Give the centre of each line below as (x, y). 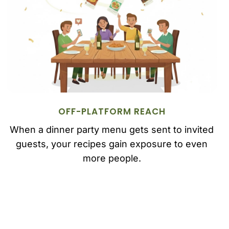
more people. (112, 158)
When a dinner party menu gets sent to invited (112, 129)
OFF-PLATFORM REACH (112, 112)
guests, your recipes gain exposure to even (112, 144)
